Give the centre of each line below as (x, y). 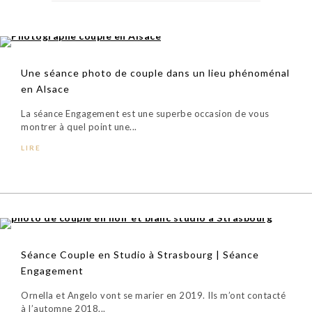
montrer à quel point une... (79, 126)
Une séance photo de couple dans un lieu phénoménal (155, 72)
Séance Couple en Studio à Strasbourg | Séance (140, 254)
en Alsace (45, 88)
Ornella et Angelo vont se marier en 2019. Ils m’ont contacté (153, 295)
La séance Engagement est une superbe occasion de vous (145, 113)
